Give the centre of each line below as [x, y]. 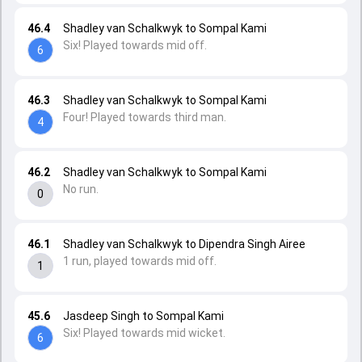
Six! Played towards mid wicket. [144, 333]
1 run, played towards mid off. [140, 261]
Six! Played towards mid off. [135, 45]
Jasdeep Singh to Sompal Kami [143, 316]
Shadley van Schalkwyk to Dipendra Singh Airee [184, 244]
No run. [81, 189]
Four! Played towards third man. [145, 117]
